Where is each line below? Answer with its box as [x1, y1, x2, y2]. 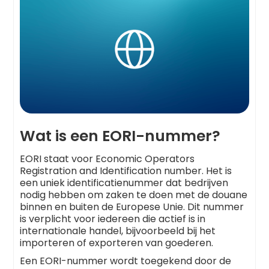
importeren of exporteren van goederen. [20, 236, 214, 250]
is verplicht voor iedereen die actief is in [20, 212, 206, 226]
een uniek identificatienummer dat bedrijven [20, 176, 229, 190]
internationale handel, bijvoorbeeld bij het [20, 224, 216, 238]
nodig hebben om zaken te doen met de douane [20, 188, 248, 202]
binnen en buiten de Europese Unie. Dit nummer [20, 200, 244, 214]
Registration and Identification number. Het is [20, 164, 232, 178]
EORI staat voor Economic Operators [20, 152, 195, 166]
